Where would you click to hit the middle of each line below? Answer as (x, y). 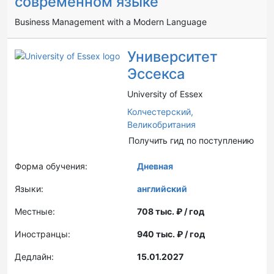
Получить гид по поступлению (191, 140)
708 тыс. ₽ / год (171, 211)
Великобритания (161, 124)
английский (162, 189)
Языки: (29, 189)
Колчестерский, (160, 112)
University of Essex (165, 94)
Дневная (155, 166)
